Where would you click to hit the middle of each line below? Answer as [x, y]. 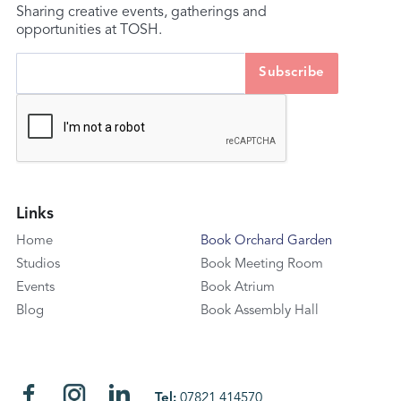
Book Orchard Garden [266, 242]
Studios [38, 265]
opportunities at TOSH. [89, 31]
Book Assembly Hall [260, 311]
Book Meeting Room [262, 265]
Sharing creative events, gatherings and [141, 13]
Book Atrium [238, 288]
